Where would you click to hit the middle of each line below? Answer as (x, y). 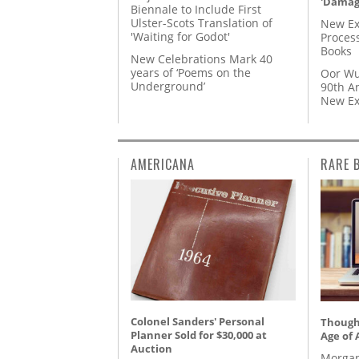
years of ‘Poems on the (191, 73)
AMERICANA (163, 165)
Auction (151, 349)
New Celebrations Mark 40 (202, 59)
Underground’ (168, 87)
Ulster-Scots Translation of (202, 23)
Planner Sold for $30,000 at (199, 335)
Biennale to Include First (196, 10)
